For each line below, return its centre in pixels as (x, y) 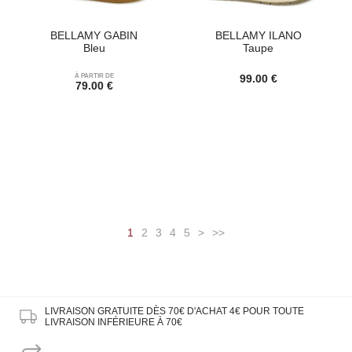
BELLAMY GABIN (94, 35)
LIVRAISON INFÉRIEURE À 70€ (113, 323)
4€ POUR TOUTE (266, 312)
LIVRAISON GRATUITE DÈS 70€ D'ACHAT (137, 312)
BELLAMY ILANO (258, 35)
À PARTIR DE (94, 75)
